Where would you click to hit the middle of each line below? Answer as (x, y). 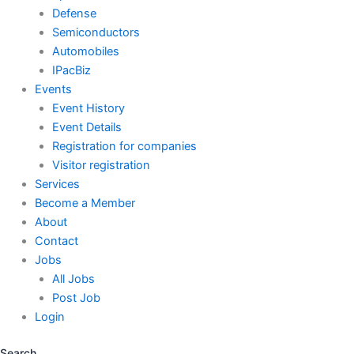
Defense (74, 14)
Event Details (87, 128)
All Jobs (73, 279)
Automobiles (85, 52)
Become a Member (85, 203)
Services (57, 185)
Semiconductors (96, 33)
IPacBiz (71, 71)
